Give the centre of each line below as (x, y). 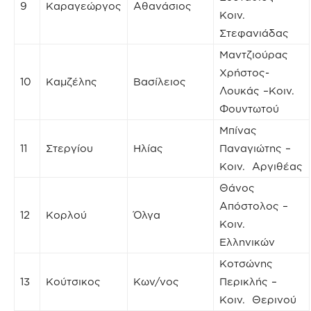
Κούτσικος (73, 281)
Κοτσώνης (246, 263)
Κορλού (66, 215)
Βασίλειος (160, 81)
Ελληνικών (247, 242)
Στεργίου (69, 148)
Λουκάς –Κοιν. (257, 90)
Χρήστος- (244, 72)
